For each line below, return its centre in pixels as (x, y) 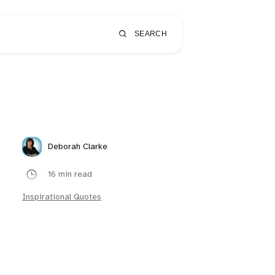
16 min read (70, 174)
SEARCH (150, 34)
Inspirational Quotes (62, 197)
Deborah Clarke (78, 147)
